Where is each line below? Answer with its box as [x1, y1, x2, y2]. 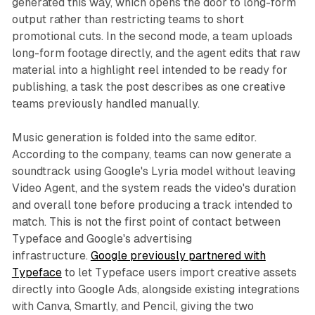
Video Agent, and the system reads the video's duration [11, 181, 296, 195]
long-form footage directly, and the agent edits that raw [11, 46, 300, 60]
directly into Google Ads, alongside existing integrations [11, 282, 300, 296]
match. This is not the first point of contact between [11, 214, 281, 229]
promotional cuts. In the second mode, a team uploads [11, 29, 292, 43]
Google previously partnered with [90, 248, 266, 262]
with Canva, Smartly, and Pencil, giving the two [11, 299, 254, 313]
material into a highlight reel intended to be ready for [11, 63, 288, 77]
